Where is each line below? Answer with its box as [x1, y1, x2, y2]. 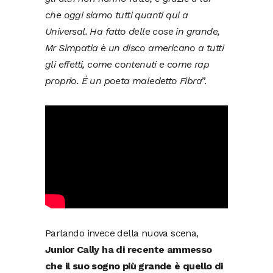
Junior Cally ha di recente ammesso [45, 243, 212, 255]
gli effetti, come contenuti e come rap [45, 58, 210, 71]
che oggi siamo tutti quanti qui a [45, 9, 188, 21]
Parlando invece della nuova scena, [45, 227, 199, 239]
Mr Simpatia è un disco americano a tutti [45, 42, 224, 54]
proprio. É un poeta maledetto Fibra [45, 75, 202, 87]
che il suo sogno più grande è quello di [45, 260, 223, 272]
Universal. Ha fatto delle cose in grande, [45, 26, 220, 38]
